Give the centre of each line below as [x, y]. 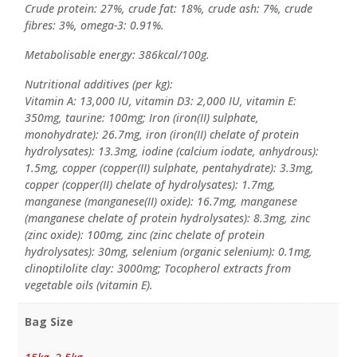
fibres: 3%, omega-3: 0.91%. [94, 25]
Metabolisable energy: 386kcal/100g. [117, 55]
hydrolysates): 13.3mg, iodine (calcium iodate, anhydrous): [171, 151]
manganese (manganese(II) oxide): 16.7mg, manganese [161, 202]
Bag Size [49, 321]
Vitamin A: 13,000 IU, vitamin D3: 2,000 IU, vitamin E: [160, 101]
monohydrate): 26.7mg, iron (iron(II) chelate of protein [161, 135]
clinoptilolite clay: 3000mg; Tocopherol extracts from [157, 269]
